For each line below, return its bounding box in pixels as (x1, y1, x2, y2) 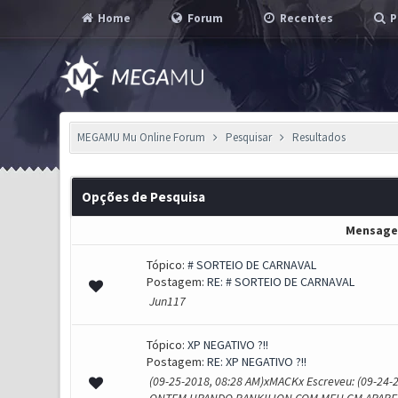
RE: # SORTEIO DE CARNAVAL (206, 274, 354, 290)
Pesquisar (225, 130, 272, 145)
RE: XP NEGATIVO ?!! (206, 354, 306, 370)
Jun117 (148, 293, 186, 309)
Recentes (277, 11, 334, 26)
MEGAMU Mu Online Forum (77, 130, 206, 145)
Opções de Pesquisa (81, 188, 205, 205)
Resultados (291, 130, 346, 145)
